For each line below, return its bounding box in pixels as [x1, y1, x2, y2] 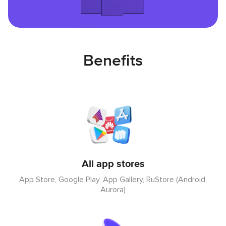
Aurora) [100, 185, 126, 195]
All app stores [81, 158, 145, 171]
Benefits [83, 51, 143, 71]
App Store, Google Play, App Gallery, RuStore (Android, [19, 175, 207, 185]
